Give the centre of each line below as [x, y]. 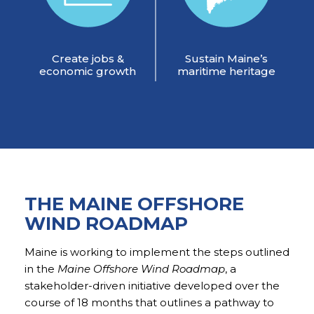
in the [40, 269]
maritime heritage [226, 71]
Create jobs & [88, 59]
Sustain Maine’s [226, 59]
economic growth [88, 71]
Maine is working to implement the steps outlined [157, 252]
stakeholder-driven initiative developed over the [152, 286]
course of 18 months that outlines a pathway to [149, 303]
